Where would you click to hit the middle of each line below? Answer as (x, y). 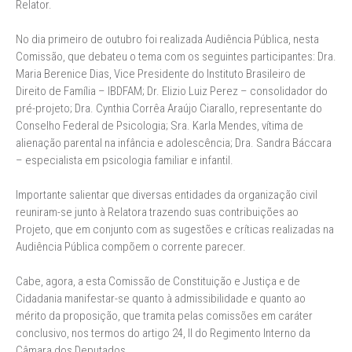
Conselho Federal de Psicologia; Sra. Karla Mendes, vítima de (159, 126)
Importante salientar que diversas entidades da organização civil (167, 195)
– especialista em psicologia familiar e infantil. (125, 160)
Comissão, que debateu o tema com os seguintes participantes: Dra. (176, 57)
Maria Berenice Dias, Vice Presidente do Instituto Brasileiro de (161, 74)
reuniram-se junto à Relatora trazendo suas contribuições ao (157, 212)
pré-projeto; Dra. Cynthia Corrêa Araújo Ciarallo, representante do (169, 108)
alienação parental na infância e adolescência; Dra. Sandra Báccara (174, 143)
